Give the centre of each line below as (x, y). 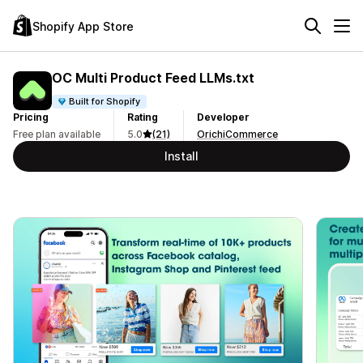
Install (181, 156)
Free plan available (57, 134)
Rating (143, 117)
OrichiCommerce (237, 134)
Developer (223, 117)
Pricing (31, 117)
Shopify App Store (83, 26)
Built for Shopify (105, 101)
